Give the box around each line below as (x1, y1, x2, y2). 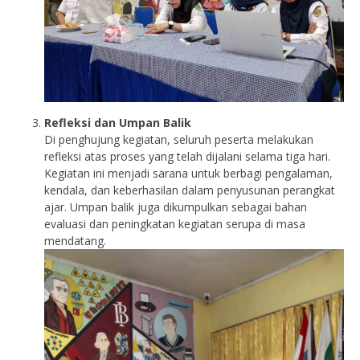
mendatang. (44, 233, 106, 249)
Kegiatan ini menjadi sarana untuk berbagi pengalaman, (44, 166, 333, 182)
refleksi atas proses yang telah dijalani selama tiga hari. (44, 149, 330, 165)
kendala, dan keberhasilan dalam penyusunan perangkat (44, 182, 335, 198)
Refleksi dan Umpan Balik (44, 115, 191, 131)
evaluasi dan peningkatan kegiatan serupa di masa (44, 216, 305, 232)
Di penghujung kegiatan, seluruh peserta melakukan (44, 132, 313, 148)
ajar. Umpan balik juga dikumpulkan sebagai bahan (44, 199, 307, 215)
